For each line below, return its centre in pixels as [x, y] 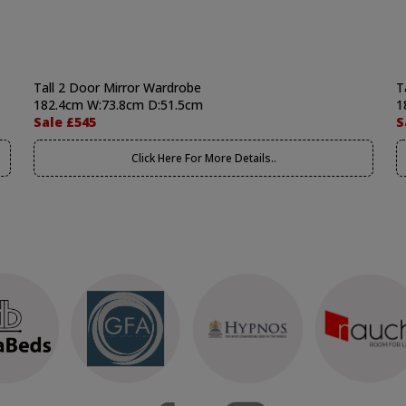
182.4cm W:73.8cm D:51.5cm [118, 105]
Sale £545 [65, 122]
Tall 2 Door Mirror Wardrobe [117, 87]
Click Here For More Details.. [203, 158]
